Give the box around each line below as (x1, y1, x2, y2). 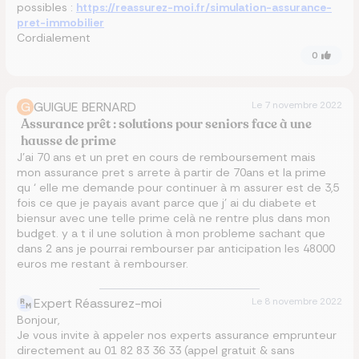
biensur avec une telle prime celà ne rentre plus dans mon (17, 211, 330, 225)
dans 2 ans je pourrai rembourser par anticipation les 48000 (17, 241, 335, 256)
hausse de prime (21, 132, 117, 150)
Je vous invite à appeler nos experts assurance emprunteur (17, 328, 337, 342)
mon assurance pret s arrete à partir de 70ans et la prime (17, 165, 326, 179)
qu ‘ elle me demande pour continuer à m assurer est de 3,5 (17, 180, 339, 195)
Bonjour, (17, 313, 59, 327)
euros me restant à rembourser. (17, 256, 188, 271)
